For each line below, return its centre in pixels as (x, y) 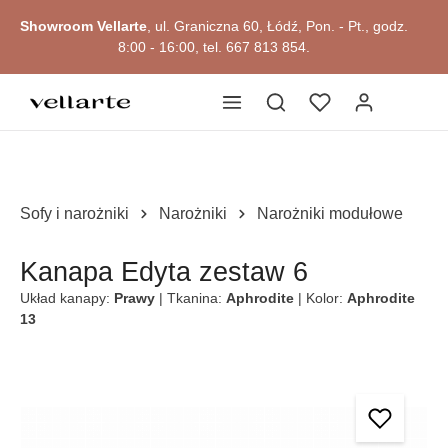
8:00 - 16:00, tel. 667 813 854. (214, 47)
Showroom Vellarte (83, 26)
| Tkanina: (192, 298)
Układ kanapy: (67, 298)
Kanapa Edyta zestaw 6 (164, 272)
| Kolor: (322, 298)
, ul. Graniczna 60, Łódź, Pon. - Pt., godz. (277, 26)
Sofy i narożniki (74, 213)
